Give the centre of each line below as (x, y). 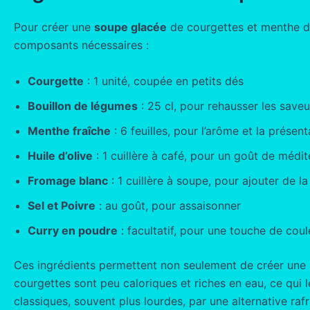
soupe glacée (130, 27)
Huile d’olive (60, 155)
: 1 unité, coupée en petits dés (164, 81)
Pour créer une (54, 27)
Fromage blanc (68, 180)
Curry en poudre (73, 230)
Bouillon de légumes (83, 106)
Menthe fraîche (69, 130)
